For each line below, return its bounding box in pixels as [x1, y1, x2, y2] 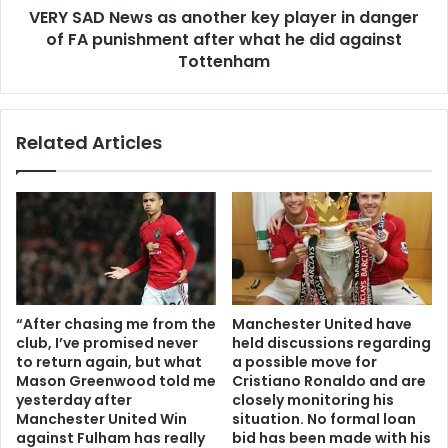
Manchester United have [232, 313, 412, 334]
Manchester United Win [16, 408, 187, 429]
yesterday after [16, 389, 132, 410]
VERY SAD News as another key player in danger [29, 5, 419, 29]
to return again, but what [16, 351, 202, 372]
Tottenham [178, 49, 270, 73]
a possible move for [232, 351, 377, 372]
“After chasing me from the [16, 313, 216, 334]
